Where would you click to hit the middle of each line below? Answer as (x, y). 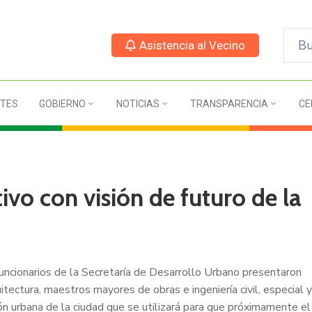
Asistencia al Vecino (192, 45)
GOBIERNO (62, 104)
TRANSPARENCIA (229, 104)
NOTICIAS (138, 104)
